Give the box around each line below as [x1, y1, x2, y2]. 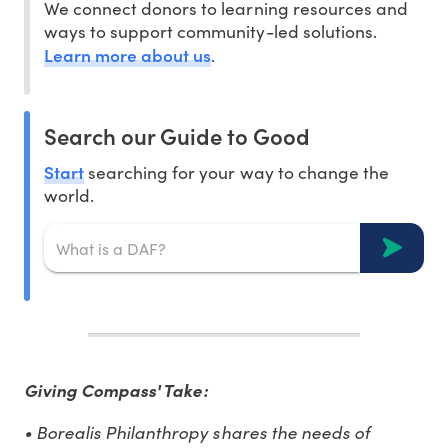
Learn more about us [44, 42, 212, 68]
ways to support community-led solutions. [44, 19, 377, 44]
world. [44, 183, 95, 208]
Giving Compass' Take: [24, 378, 208, 403]
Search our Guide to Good [44, 120, 310, 152]
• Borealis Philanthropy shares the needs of [24, 419, 370, 445]
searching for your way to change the [84, 160, 389, 185]
